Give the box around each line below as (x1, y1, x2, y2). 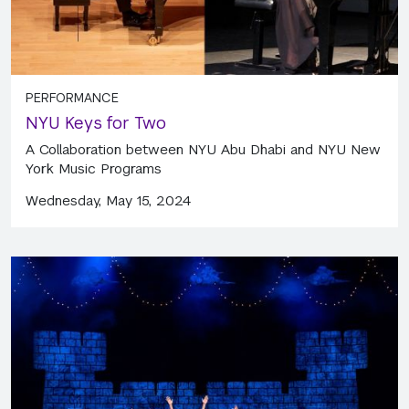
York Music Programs (26, 159, 162, 177)
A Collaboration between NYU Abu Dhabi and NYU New (26, 140, 381, 158)
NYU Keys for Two (26, 111, 166, 133)
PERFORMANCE (26, 89, 119, 106)
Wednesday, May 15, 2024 (26, 191, 192, 209)
